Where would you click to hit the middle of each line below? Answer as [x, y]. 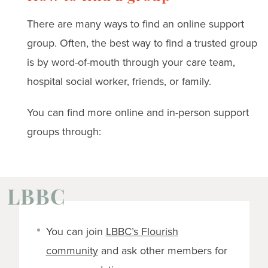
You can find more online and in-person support [138, 112]
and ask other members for [162, 250]
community [72, 250]
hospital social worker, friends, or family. [119, 81]
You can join [76, 231]
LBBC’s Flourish [142, 231]
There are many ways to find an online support [135, 23]
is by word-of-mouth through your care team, [131, 62]
